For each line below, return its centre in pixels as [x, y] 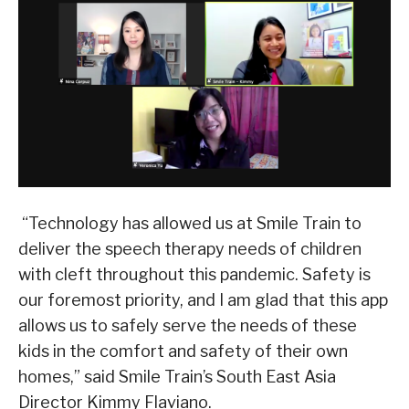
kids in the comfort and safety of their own [183, 351]
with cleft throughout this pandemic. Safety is [194, 274]
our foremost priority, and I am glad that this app [203, 299]
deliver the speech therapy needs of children [190, 248]
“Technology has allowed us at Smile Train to [190, 223]
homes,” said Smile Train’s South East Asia [177, 376]
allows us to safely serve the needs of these [188, 325]
